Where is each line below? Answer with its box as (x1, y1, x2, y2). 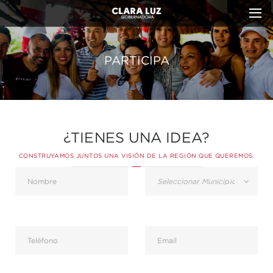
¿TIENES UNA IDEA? (63, 129, 210, 146)
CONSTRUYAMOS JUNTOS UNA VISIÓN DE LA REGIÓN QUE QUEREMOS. (18, 152, 255, 160)
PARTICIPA (104, 54, 169, 68)
